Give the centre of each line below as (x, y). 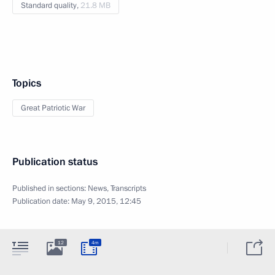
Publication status (55, 162)
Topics (27, 83)
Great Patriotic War (53, 108)
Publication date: (42, 202)
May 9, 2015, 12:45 (106, 202)
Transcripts (128, 189)
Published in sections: (50, 189)
